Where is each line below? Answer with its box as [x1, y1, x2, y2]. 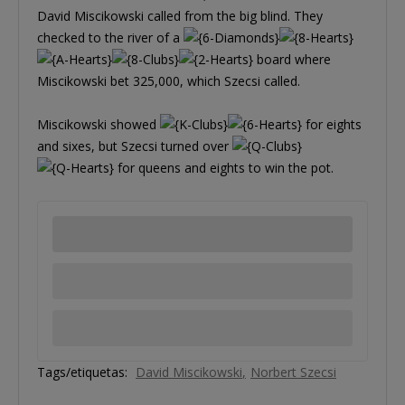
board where [253, 50, 331, 68]
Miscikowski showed [37, 115, 160, 133]
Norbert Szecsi [250, 363, 336, 381]
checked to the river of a [37, 28, 184, 46]
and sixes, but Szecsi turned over [37, 137, 232, 155]
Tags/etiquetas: [37, 363, 127, 381]
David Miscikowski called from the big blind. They [37, 6, 323, 24]
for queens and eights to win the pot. [114, 158, 334, 176]
